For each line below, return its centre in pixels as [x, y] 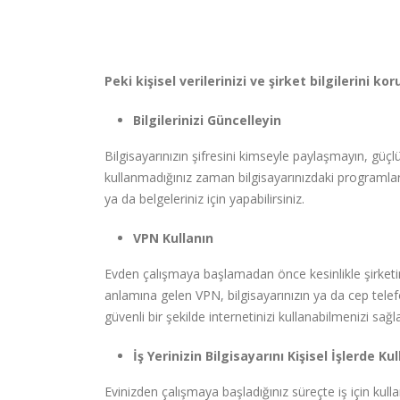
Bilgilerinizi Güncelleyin [207, 121]
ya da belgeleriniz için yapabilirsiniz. [204, 199]
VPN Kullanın [173, 238]
